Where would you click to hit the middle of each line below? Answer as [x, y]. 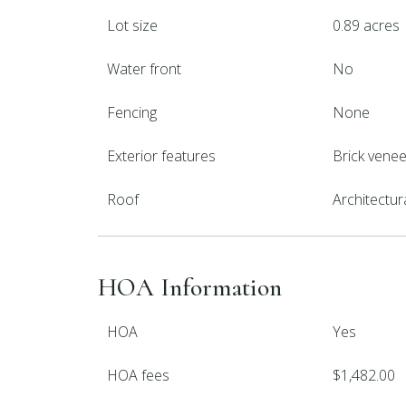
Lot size [132, 25]
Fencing [132, 112]
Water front [144, 69]
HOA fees [138, 375]
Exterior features [161, 156]
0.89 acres [367, 25]
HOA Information [190, 287]
